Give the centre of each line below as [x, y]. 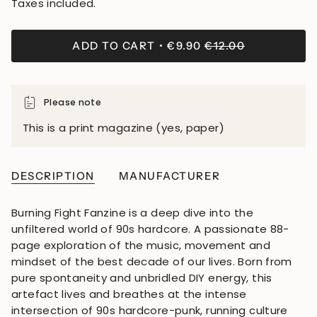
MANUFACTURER [169, 176]
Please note [73, 102]
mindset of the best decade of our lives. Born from [152, 261]
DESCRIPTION [53, 176]
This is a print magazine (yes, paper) [123, 128]
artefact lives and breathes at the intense [129, 294]
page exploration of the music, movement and [141, 245]
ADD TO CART [114, 45]
